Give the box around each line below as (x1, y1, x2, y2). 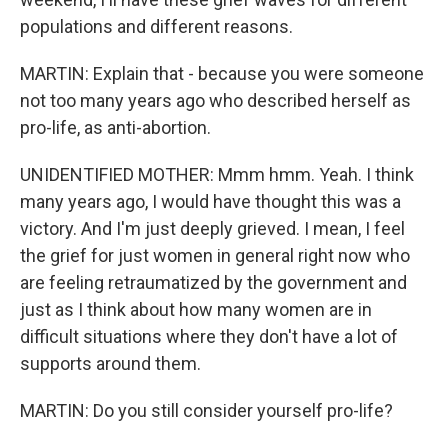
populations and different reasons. (20, 16, 293, 37)
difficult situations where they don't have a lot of (20, 326, 398, 347)
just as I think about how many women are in (20, 299, 372, 320)
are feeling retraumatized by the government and (20, 272, 407, 293)
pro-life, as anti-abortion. (20, 117, 211, 138)
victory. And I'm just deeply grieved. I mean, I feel (20, 218, 405, 239)
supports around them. (20, 353, 201, 374)
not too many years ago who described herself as (20, 90, 411, 111)
